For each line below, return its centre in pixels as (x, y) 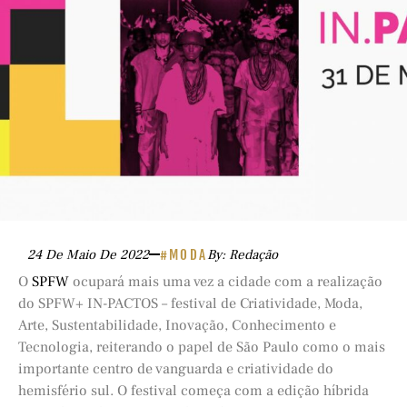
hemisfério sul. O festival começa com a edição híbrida (194, 390)
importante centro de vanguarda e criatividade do (176, 368)
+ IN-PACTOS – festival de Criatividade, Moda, (219, 303)
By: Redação (243, 254)
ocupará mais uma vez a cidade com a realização (226, 281)
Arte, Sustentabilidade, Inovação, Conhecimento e (177, 325)
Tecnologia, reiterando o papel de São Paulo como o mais (202, 347)
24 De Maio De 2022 (88, 254)
